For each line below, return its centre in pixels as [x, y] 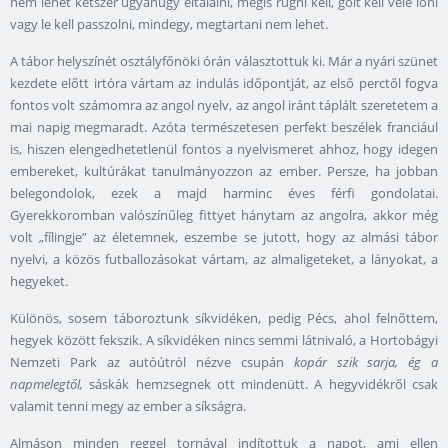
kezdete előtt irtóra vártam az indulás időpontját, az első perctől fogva [224, 83]
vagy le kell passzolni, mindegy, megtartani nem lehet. [169, 24]
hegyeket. [39, 281]
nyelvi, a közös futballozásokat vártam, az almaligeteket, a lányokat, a [224, 259]
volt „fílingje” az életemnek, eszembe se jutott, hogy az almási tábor [224, 237]
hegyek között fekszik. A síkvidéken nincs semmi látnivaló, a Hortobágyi [224, 340]
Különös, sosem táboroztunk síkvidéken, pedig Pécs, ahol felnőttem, [224, 318]
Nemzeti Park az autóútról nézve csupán [152, 362]
